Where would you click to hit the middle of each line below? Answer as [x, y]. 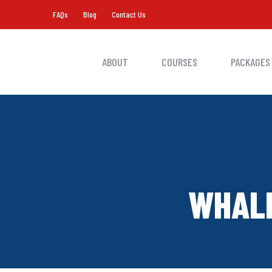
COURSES [179, 62]
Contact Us [129, 14]
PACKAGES [250, 62]
